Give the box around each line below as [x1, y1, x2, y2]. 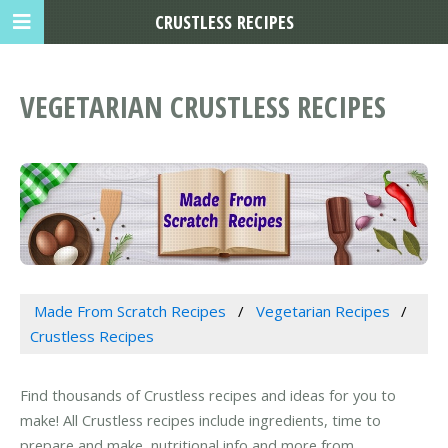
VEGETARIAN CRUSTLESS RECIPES [20, 87, 386, 127]
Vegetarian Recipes [255, 300, 390, 321]
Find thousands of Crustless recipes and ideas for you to [20, 385, 396, 406]
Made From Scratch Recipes [33, 300, 226, 321]
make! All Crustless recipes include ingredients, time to [20, 410, 381, 431]
